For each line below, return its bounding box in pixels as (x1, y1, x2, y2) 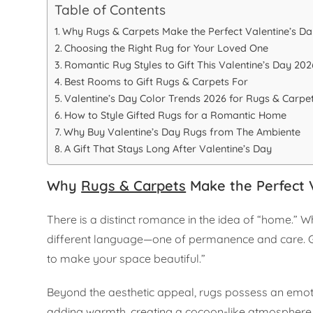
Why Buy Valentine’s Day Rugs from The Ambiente (64, 126, 301, 139)
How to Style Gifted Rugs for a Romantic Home (64, 109, 287, 122)
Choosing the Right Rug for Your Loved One (64, 42, 269, 55)
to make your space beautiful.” (47, 252, 206, 266)
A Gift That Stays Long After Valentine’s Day (64, 143, 272, 156)
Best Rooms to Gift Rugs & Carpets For (64, 75, 249, 89)
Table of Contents (54, 1, 166, 19)
